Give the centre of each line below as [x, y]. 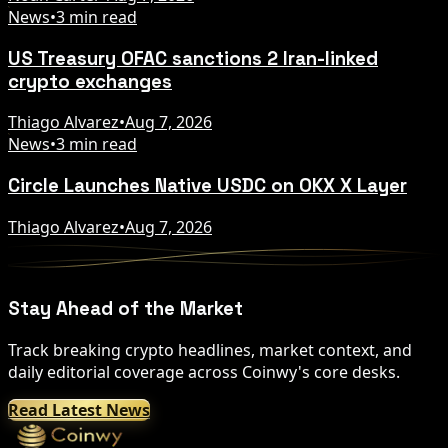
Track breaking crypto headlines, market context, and [210, 350]
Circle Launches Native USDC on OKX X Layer [207, 185]
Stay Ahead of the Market [125, 309]
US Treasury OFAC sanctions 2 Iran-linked [193, 58]
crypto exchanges [90, 81]
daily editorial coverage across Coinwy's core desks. [204, 372]
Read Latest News [79, 410]
